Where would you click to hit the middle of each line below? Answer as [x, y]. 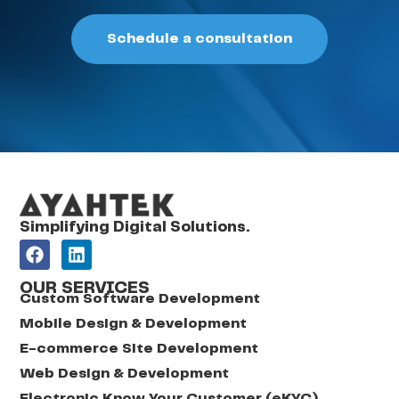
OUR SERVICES [85, 289]
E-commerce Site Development [139, 349]
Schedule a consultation [199, 38]
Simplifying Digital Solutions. [135, 227]
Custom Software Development [140, 299]
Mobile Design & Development [134, 324]
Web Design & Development [125, 374]
